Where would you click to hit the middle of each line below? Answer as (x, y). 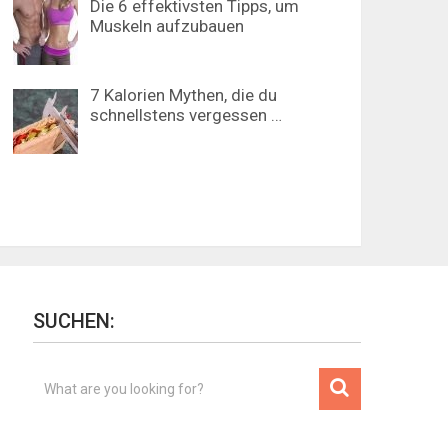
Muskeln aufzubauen (167, 26)
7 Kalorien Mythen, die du (183, 95)
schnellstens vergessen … (186, 115)
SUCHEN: (74, 321)
